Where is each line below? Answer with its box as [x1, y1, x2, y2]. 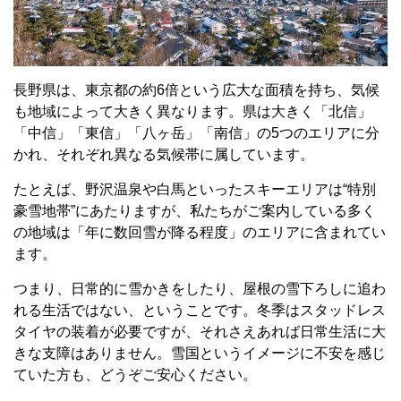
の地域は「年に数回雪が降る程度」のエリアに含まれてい [13, 224, 386, 240]
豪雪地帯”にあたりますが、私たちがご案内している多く [13, 202, 376, 218]
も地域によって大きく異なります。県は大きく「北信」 [13, 103, 371, 119]
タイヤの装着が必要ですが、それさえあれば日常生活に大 [13, 323, 386, 339]
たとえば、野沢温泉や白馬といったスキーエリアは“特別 [13, 181, 376, 197]
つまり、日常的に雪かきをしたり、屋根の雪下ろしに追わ [13, 280, 386, 296]
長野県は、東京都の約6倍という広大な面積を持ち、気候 [13, 81, 380, 98]
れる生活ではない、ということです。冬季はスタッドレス [13, 302, 386, 318]
